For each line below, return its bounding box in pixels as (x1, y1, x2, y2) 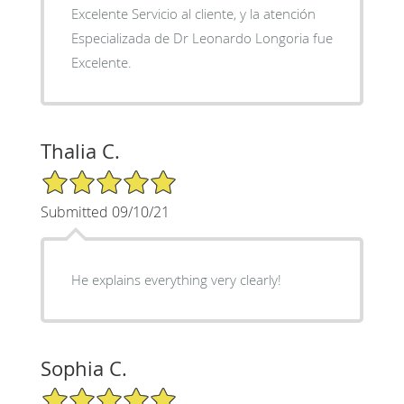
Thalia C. (40, 137, 120, 164)
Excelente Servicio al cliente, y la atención (70, 4, 316, 23)
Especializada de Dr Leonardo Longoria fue (70, 28, 333, 47)
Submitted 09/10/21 (40, 201, 170, 222)
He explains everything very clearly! (70, 270, 281, 289)
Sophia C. (40, 354, 127, 381)
